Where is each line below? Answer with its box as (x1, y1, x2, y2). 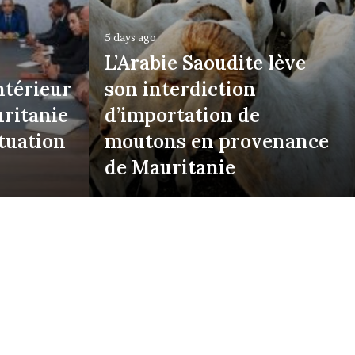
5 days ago (105, 31, 156, 44)
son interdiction (105, 77, 256, 101)
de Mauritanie (105, 155, 235, 180)
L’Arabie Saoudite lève (105, 51, 306, 75)
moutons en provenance (105, 129, 329, 154)
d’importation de (105, 103, 260, 128)
